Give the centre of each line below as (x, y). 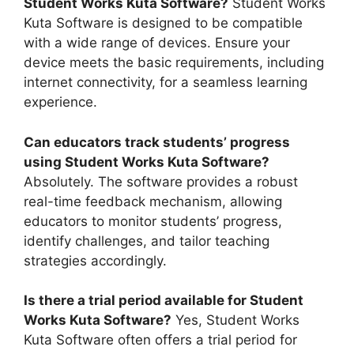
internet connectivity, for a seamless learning (166, 82)
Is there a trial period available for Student (164, 300)
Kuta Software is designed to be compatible (163, 23)
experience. (60, 102)
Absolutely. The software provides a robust (161, 181)
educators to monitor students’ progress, (153, 221)
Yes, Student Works (235, 320)
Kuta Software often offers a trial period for (160, 340)
